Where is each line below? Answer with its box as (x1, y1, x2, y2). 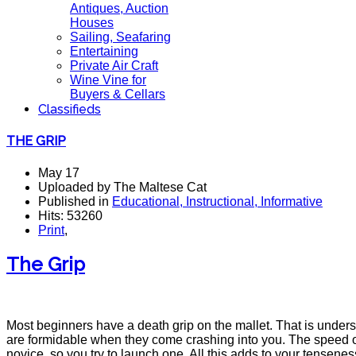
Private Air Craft (70, 59, 158, 72)
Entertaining (70, 44, 138, 58)
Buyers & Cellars (70, 87, 165, 101)
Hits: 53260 (38, 208, 103, 222)
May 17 (38, 165, 79, 180)
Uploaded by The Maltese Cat (38, 180, 207, 194)
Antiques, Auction (70, 2, 168, 15)
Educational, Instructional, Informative (112, 194, 323, 208)
